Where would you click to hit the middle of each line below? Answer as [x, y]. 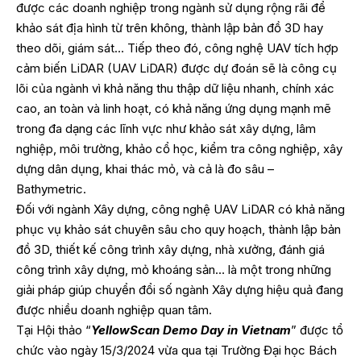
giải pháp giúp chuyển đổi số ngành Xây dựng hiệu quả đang [180, 290]
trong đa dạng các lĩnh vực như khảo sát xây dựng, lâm [166, 129]
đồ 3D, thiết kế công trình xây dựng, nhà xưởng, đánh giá [170, 250]
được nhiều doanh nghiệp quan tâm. [114, 310]
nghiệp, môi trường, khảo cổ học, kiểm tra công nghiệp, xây [179, 149]
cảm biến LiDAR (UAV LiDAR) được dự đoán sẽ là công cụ [176, 68]
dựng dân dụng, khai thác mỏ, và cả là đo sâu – [145, 169]
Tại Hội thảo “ [54, 330]
